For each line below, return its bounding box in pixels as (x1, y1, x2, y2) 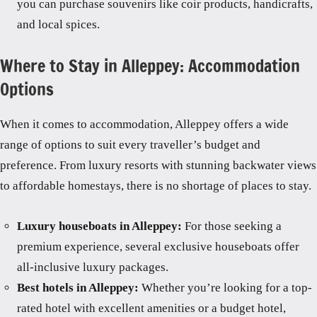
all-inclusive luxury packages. (17, 260, 168, 274)
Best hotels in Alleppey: (17, 280, 142, 294)
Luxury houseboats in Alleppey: (17, 219, 185, 233)
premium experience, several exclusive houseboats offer (17, 239, 299, 253)
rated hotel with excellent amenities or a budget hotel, (17, 301, 286, 315)
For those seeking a (185, 219, 282, 233)
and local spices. (17, 17, 100, 31)
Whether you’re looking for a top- (142, 280, 312, 294)
